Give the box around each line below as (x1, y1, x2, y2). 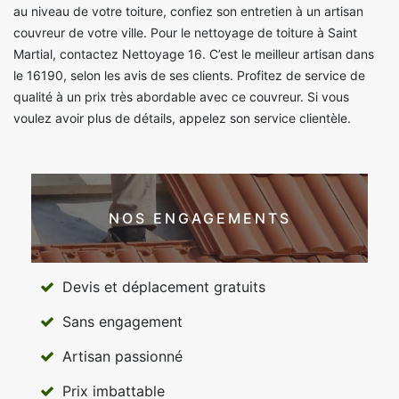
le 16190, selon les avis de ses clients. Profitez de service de (13, 68, 365, 84)
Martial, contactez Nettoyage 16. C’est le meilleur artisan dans (13, 46, 374, 62)
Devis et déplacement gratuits (62, 278, 265, 297)
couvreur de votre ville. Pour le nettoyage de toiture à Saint (13, 25, 357, 41)
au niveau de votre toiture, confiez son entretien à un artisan (13, 4, 363, 20)
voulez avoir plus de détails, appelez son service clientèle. (13, 110, 351, 126)
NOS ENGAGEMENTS (108, 208, 291, 227)
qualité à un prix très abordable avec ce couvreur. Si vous (13, 89, 349, 105)
